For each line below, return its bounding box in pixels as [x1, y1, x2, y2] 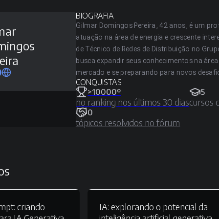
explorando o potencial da [109, 201, 208, 212]
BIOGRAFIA [76, 11, 114, 21]
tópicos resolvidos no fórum [76, 117, 180, 128]
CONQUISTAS [76, 77, 122, 87]
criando [15, 201, 45, 212]
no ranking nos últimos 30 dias [76, 96, 190, 108]
